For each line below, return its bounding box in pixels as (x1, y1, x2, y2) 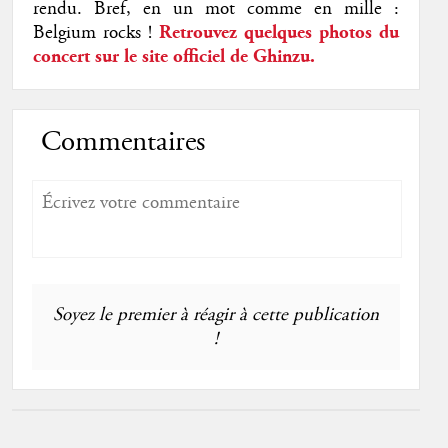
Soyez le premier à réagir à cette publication (52, 303, 379, 328)
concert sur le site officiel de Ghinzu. (32, 45, 315, 69)
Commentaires (41, 124, 205, 162)
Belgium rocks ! (32, 21, 159, 46)
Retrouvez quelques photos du (158, 21, 399, 45)
